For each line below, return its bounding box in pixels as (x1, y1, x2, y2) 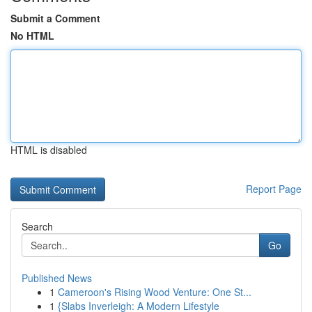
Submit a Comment (10, 11, 100, 25)
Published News (22, 271, 92, 285)
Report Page (246, 182, 302, 196)
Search (22, 219, 53, 233)
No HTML (10, 29, 54, 42)
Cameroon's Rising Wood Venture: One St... (58, 285, 251, 299)
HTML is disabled (10, 143, 87, 157)
